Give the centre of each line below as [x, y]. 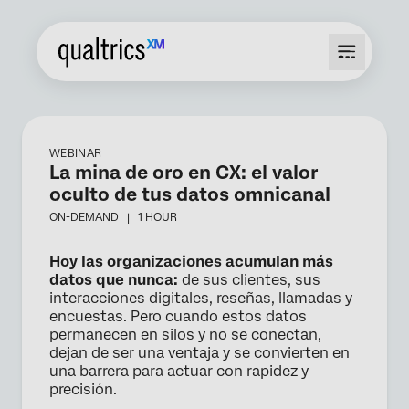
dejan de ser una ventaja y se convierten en [199, 353]
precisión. [83, 389]
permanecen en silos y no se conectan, [185, 335]
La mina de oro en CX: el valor [184, 173]
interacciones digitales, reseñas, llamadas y [201, 298]
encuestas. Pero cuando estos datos [178, 316]
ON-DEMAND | [94, 217]
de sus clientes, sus [249, 280]
